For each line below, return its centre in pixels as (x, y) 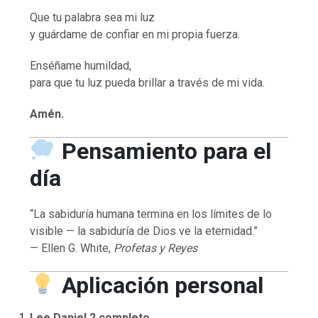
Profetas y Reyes (156, 248)
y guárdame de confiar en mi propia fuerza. (135, 34)
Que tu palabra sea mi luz (93, 17)
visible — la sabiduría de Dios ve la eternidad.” (144, 231)
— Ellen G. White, (72, 248)
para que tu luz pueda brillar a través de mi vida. (148, 82)
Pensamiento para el (166, 151)
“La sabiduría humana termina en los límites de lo (151, 214)
